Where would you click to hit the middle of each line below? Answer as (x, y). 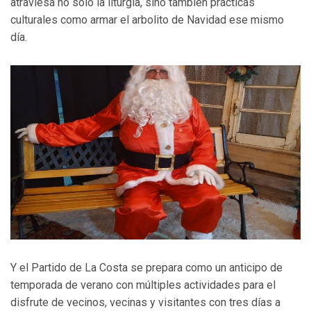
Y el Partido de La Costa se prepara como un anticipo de (146, 267)
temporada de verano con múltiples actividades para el (143, 285)
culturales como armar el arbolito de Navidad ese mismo (147, 20)
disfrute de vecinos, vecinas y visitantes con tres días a (145, 302)
